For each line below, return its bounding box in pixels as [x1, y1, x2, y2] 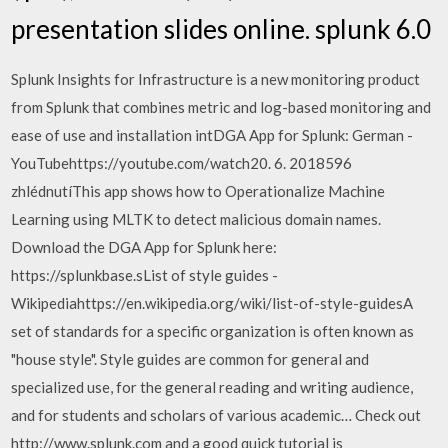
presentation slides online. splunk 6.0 [11, 12, 432, 45]
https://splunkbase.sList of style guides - [11, 265, 279, 284]
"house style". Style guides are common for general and [11, 349, 370, 368]
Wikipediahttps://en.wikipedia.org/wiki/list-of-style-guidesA [11, 293, 414, 312]
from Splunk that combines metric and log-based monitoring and [11, 97, 432, 116]
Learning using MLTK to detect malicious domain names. [11, 209, 382, 228]
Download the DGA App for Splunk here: [11, 237, 278, 256]
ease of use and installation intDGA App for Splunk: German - [11, 125, 414, 144]
